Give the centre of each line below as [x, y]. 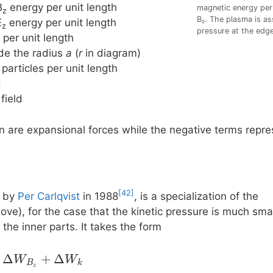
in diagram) [112, 53]
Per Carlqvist [49, 196]
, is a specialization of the [196, 196]
